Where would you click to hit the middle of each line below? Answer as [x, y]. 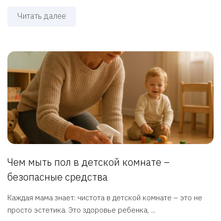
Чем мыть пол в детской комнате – [89, 162]
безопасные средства [57, 177]
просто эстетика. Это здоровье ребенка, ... [81, 210]
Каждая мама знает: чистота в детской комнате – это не [105, 198]
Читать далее [42, 16]
